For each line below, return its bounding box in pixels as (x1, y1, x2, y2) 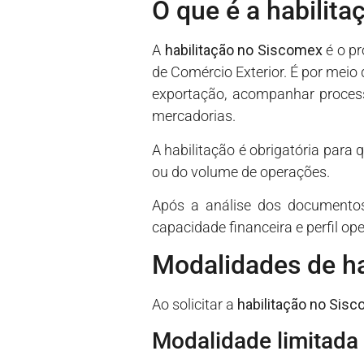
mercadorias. (152, 107, 236, 125)
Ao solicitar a (152, 296, 237, 314)
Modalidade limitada (152, 327, 358, 354)
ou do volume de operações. (152, 162, 330, 180)
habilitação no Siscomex (164, 41, 323, 59)
